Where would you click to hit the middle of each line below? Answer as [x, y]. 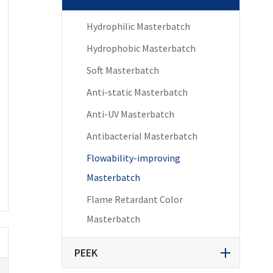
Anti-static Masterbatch [137, 92]
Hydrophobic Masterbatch [141, 48]
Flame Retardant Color [134, 199]
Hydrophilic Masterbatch [138, 26]
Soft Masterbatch [122, 70]
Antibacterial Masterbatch [142, 136]
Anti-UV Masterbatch [130, 114]
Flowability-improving [133, 158]
